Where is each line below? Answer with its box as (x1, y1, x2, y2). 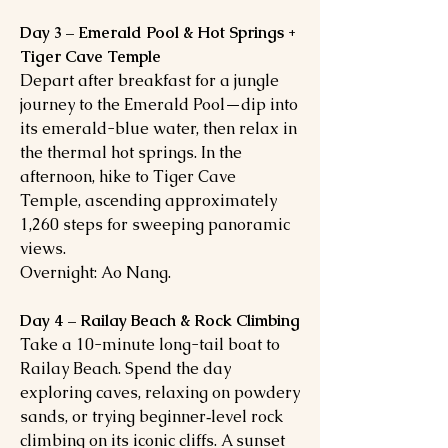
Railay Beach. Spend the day (20, 358, 231, 379)
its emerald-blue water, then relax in (20, 118, 297, 139)
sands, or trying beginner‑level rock (20, 406, 283, 427)
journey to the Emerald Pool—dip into (20, 94, 298, 115)
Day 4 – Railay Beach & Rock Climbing (20, 310, 300, 331)
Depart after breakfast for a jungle (20, 70, 279, 91)
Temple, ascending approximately (20, 190, 277, 211)
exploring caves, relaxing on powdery (20, 382, 300, 403)
